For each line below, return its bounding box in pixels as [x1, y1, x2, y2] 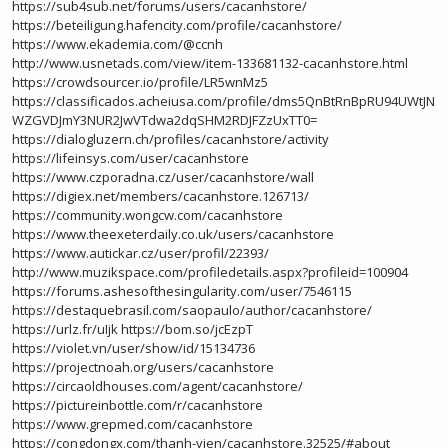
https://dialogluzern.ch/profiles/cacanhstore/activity [12, 130, 329, 148]
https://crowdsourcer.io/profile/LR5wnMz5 [12, 73, 268, 91]
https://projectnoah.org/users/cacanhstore [12, 358, 274, 376]
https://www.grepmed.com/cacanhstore [12, 415, 253, 433]
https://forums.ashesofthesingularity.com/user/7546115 [12, 282, 352, 300]
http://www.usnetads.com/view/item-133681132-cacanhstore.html [12, 54, 408, 72]
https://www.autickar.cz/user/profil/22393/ [12, 244, 269, 262]
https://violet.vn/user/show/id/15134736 [12, 339, 255, 357]
